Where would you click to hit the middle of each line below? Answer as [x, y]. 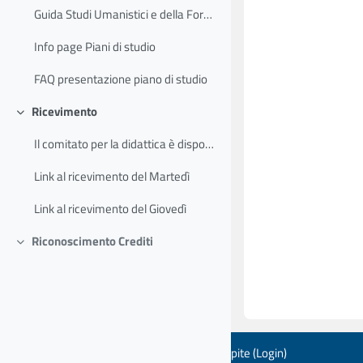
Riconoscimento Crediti [92, 241]
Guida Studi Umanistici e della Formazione [208, 15]
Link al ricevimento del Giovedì [111, 209]
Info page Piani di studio [95, 47]
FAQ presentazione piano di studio [121, 79]
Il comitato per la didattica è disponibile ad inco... [210, 144]
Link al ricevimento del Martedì [112, 177]
